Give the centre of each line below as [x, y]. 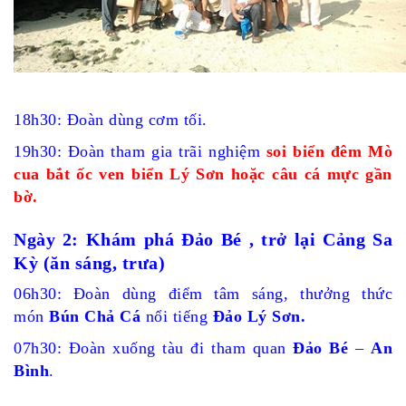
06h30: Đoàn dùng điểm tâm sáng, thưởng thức [203, 294]
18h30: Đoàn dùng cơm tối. [113, 120]
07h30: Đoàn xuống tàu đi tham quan [154, 348]
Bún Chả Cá [95, 316]
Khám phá [134, 239]
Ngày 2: [50, 239]
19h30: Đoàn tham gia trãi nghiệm [140, 151]
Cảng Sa [358, 239]
